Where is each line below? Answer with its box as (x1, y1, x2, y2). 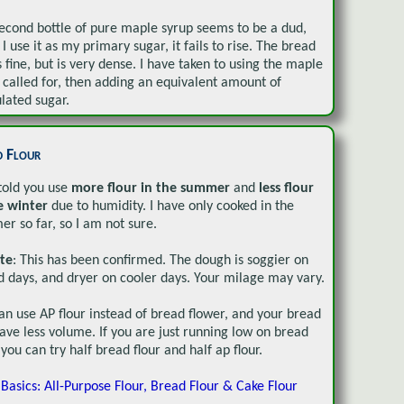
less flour (259, 180, 314, 196)
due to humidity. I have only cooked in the (48, 198, 294, 214)
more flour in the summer (71, 180, 230, 196)
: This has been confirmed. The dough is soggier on (13, 252, 308, 268)
